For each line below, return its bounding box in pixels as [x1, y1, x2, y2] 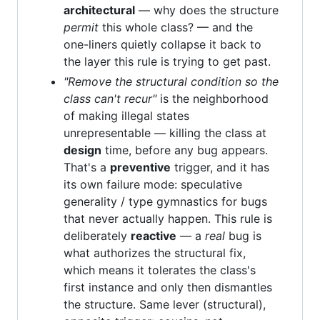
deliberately [64, 229, 131, 243]
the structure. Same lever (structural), [64, 297, 266, 311]
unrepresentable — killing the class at [64, 126, 266, 140]
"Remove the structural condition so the [64, 74, 279, 89]
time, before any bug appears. [101, 143, 268, 157]
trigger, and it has [171, 160, 269, 174]
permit [64, 20, 99, 34]
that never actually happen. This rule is [64, 211, 272, 226]
